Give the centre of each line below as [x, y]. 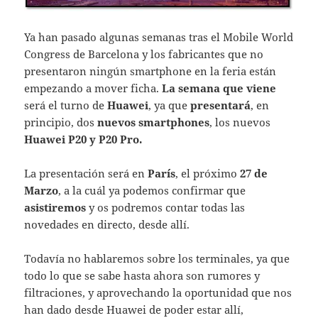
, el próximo [208, 173]
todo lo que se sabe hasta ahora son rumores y [142, 275]
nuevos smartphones [154, 122]
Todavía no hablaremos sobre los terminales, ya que [157, 258]
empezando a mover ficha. [93, 88]
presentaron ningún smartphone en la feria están [150, 71]
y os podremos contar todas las [166, 207]
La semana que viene [219, 88]
